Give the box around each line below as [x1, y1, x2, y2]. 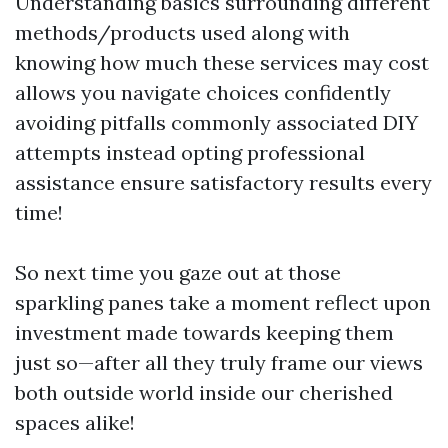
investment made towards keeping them [15, 319, 394, 345]
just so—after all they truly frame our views [15, 349, 423, 375]
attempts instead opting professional [15, 139, 365, 165]
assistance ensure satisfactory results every [15, 169, 432, 195]
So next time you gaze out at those [15, 259, 341, 285]
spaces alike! [15, 409, 135, 435]
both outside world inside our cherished [15, 379, 393, 405]
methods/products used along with [15, 19, 350, 45]
